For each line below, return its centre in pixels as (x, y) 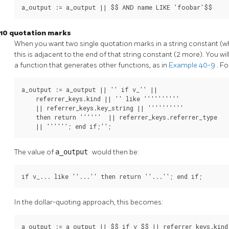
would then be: (116, 152)
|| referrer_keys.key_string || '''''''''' (102, 108)
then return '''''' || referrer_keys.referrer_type (119, 117)
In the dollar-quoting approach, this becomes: (89, 202)
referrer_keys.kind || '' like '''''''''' (100, 98)
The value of (35, 152)
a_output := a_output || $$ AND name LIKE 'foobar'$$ (117, 7)
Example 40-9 (193, 65)
